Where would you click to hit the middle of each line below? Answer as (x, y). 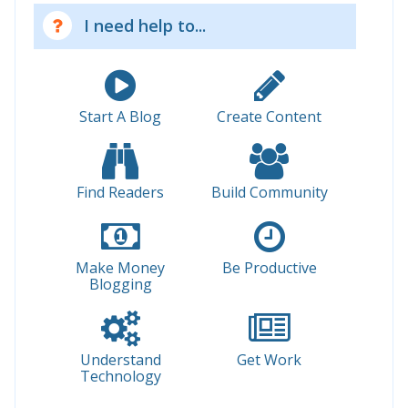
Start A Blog (121, 116)
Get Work (270, 359)
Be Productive (269, 267)
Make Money (121, 267)
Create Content (270, 116)
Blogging (120, 284)
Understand (120, 359)
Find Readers (121, 192)
